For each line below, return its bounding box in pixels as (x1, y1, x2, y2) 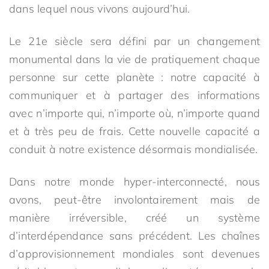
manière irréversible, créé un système (9, 211, 260, 225)
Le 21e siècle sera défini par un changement (9, 34, 260, 48)
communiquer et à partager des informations (9, 88, 260, 102)
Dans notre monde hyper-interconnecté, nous (9, 175, 260, 189)
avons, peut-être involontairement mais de (9, 193, 260, 207)
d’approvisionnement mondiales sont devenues (9, 247, 260, 261)
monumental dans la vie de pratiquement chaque (9, 52, 260, 66)
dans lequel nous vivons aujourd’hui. (9, 2, 190, 16)
